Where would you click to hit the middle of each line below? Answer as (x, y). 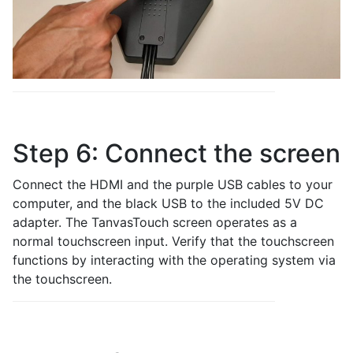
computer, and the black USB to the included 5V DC (168, 203)
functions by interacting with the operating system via (174, 260)
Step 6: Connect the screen (176, 153)
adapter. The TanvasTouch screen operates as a (155, 222)
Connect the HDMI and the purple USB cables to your (173, 184)
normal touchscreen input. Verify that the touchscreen (173, 241)
